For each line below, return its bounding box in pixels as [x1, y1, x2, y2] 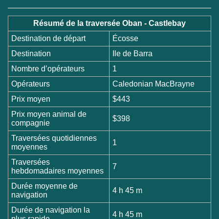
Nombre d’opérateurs [11, 64, 85, 73]
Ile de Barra [112, 49, 153, 58]
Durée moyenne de [11, 181, 78, 190]
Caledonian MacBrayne [112, 79, 195, 88]
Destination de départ [11, 34, 86, 43]
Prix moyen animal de [11, 109, 87, 118]
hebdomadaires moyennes [11, 166, 104, 175]
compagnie [11, 118, 50, 127]
